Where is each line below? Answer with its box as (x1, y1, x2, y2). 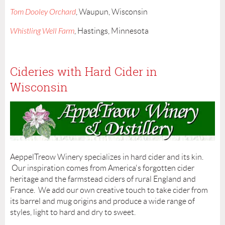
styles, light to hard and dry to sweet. (10, 208, 136, 217)
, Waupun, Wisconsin (76, 8, 148, 17)
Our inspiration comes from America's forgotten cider (10, 164, 194, 173)
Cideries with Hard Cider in (10, 64, 157, 80)
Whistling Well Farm (10, 27, 74, 36)
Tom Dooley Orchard (10, 8, 76, 17)
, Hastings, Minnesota (74, 27, 149, 36)
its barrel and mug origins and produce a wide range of (10, 197, 195, 206)
